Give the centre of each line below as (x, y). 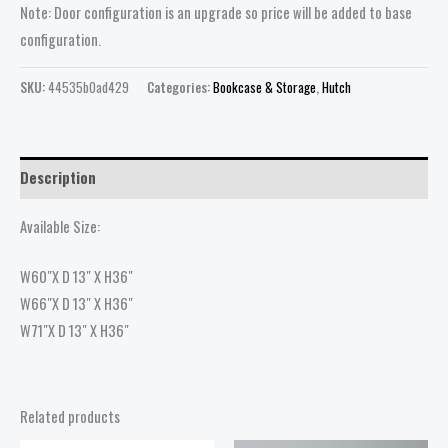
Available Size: (60, 227)
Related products (70, 416)
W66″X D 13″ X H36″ (76, 304)
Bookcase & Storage (264, 86)
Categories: (180, 86)
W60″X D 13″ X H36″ (76, 277)
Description (58, 178)
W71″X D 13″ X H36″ (74, 331)
